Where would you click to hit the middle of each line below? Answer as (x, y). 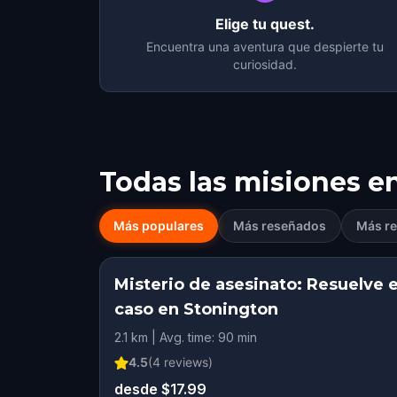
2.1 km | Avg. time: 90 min (186, 337)
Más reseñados (280, 226)
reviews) (187, 362)
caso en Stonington (196, 309)
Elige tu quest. (265, 24)
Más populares (159, 226)
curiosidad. (265, 64)
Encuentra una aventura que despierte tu (265, 47)
